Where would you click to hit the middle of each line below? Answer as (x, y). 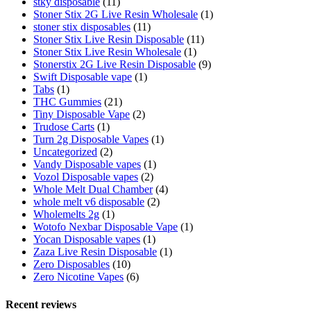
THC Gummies (67, 102)
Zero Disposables (72, 264)
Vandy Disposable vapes (87, 165)
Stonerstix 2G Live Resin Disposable (115, 65)
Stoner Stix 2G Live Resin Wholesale (116, 15)
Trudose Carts (64, 127)
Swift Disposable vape (83, 77)
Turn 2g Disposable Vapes (91, 140)
